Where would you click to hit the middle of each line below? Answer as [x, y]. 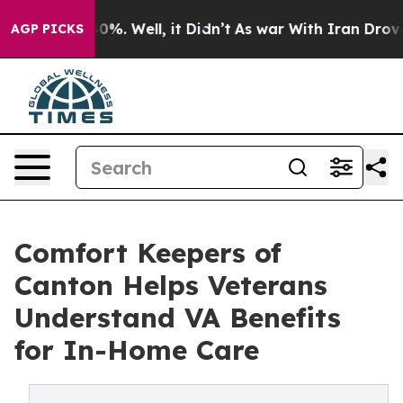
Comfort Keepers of [148, 253]
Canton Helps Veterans [171, 285]
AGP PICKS [47, 29]
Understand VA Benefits [178, 318]
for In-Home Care [137, 350]
